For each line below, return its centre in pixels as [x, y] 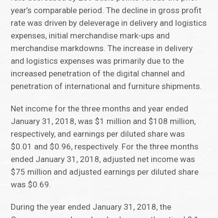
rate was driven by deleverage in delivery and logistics [109, 23]
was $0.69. [31, 185]
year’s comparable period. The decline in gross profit [106, 10]
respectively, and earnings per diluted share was [98, 134]
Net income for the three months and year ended [100, 109]
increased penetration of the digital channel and [98, 74]
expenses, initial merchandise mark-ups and [91, 36]
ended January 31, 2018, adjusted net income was [103, 159]
